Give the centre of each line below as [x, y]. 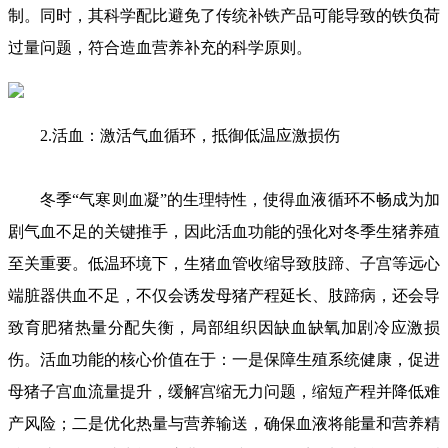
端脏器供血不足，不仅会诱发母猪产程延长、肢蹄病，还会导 [224, 295]
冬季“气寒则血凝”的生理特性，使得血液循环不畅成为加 [224, 199]
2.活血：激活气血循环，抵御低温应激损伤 [174, 135]
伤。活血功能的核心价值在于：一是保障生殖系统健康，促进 [224, 359]
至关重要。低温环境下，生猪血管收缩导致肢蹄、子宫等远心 [224, 263]
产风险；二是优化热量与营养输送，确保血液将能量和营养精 [224, 423]
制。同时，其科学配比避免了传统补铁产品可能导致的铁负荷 [224, 15]
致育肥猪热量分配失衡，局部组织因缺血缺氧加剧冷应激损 [224, 327]
